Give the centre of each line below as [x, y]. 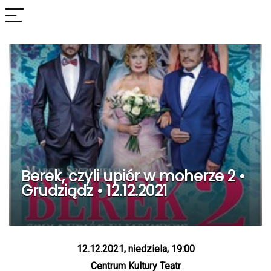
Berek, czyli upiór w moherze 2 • [133, 176]
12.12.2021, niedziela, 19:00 [135, 249]
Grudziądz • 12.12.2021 [94, 191]
